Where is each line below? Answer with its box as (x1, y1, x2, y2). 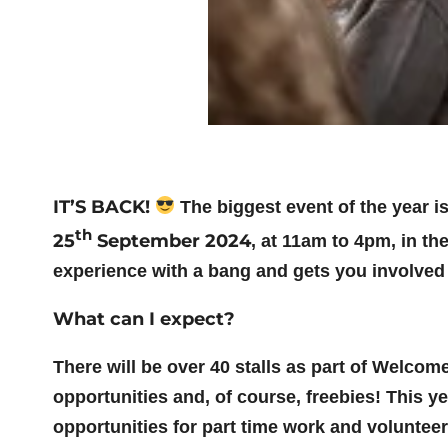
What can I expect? (52, 307, 235, 330)
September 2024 (91, 229, 251, 252)
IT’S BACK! (52, 195, 150, 218)
